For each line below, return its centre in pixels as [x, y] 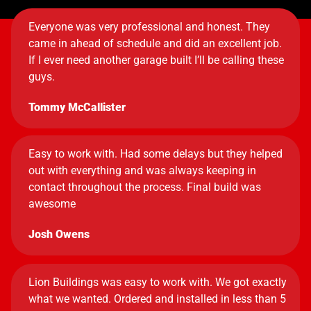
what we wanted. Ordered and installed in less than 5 [157, 299]
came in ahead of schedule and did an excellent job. [155, 43]
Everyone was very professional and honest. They [149, 27]
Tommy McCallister [77, 107]
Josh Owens [59, 234]
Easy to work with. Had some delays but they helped [155, 154]
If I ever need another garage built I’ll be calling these [156, 60]
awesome [52, 204]
